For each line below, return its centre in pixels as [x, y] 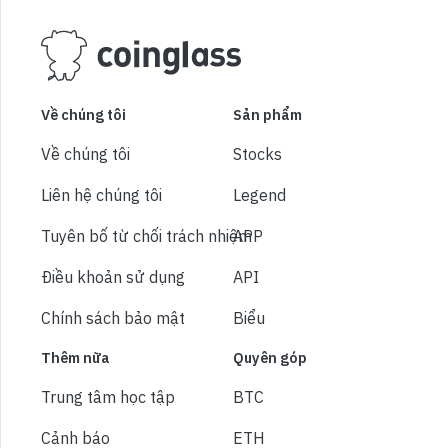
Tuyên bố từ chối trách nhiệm [146, 236]
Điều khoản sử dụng [113, 277]
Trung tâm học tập [108, 397]
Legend [259, 195]
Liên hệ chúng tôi [101, 195]
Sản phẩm [267, 115]
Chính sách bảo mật [113, 318]
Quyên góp [269, 358]
